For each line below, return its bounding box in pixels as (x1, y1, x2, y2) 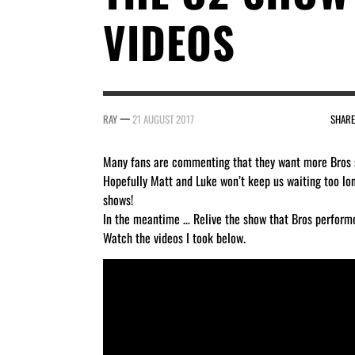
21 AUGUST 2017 (132, 111, 194, 128)
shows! (103, 190, 133, 210)
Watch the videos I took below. (103, 228, 246, 248)
